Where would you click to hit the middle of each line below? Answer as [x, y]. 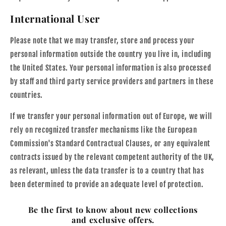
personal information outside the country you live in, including [111, 54]
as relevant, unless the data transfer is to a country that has [107, 171]
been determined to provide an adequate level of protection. [107, 185]
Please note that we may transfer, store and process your [102, 41]
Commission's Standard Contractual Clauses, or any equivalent [110, 144]
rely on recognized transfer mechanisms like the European [104, 130]
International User [55, 19]
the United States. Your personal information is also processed [111, 68]
